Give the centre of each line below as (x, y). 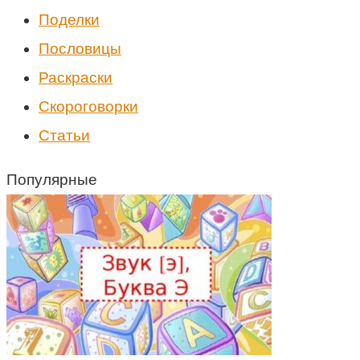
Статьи (64, 135)
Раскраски (76, 77)
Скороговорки (88, 106)
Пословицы (80, 48)
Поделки (69, 19)
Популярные (52, 179)
